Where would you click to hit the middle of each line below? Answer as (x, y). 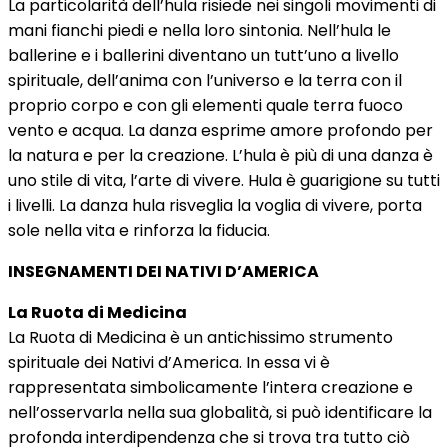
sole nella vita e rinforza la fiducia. (139, 230)
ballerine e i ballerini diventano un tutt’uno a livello (203, 55)
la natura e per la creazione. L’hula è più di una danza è (220, 155)
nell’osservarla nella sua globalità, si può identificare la (220, 412)
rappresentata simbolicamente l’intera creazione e (210, 387)
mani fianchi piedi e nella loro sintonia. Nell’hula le (199, 30)
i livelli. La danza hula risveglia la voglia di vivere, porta (215, 205)
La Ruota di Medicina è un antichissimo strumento (200, 337)
